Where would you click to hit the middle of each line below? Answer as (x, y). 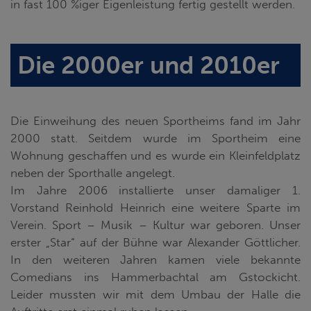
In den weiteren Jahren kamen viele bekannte (155, 259)
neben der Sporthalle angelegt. (93, 173)
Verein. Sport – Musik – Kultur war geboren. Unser (155, 225)
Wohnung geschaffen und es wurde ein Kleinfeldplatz (155, 155)
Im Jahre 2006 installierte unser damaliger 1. (155, 190)
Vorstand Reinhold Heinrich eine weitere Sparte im (155, 207)
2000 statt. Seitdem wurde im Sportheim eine (155, 138)
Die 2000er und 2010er (149, 65)
